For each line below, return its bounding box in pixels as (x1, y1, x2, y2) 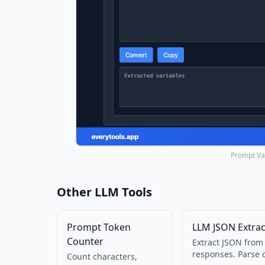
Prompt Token (67, 221, 131, 234)
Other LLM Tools (57, 184, 152, 201)
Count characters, (67, 251, 137, 263)
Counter (67, 235, 104, 248)
